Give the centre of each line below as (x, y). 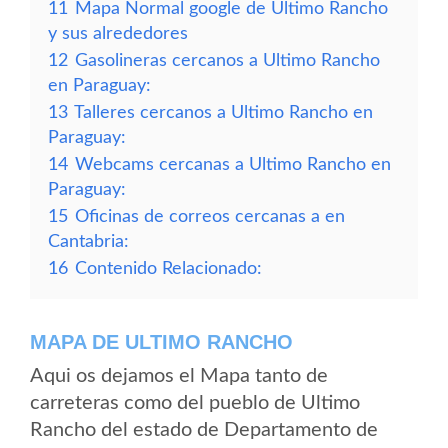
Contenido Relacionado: (168, 268)
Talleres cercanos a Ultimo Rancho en (223, 112)
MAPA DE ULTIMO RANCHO (161, 342)
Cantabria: (88, 241)
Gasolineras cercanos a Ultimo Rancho (227, 60)
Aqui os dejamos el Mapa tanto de (179, 376)
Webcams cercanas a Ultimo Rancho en (233, 164)
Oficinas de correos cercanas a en (210, 216)
